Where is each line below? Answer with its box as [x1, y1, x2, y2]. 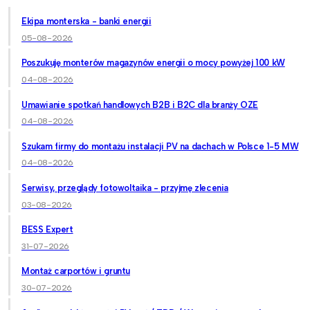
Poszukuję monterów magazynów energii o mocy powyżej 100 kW [21, 57, 285, 69]
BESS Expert [21, 224, 73, 235]
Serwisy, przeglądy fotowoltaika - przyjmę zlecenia [21, 182, 228, 193]
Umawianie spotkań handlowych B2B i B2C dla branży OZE [21, 99, 258, 110]
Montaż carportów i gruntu [21, 266, 130, 277]
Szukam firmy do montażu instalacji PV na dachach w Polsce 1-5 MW [21, 140, 299, 152]
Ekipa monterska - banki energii [21, 16, 152, 27]
